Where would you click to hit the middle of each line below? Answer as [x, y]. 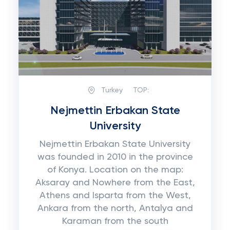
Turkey [112, 90]
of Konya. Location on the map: [115, 170]
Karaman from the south [115, 221]
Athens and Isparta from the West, [115, 196]
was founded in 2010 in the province [115, 157]
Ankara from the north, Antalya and [115, 208]
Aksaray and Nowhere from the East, [115, 183]
